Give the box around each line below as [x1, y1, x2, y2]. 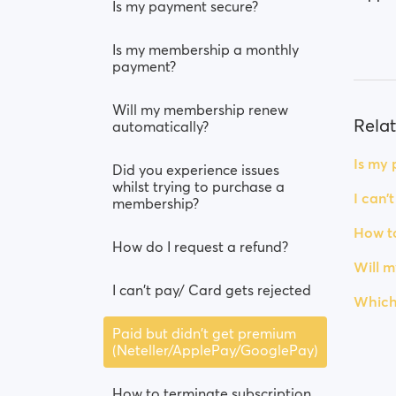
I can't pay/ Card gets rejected [112, 281, 311, 299]
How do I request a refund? [112, 238, 288, 255]
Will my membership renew [112, 101, 288, 118]
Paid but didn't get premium [112, 324, 296, 342]
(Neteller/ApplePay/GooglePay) [112, 341, 318, 359]
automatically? [112, 118, 209, 135]
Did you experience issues [112, 161, 279, 179]
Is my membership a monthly [112, 41, 299, 58]
